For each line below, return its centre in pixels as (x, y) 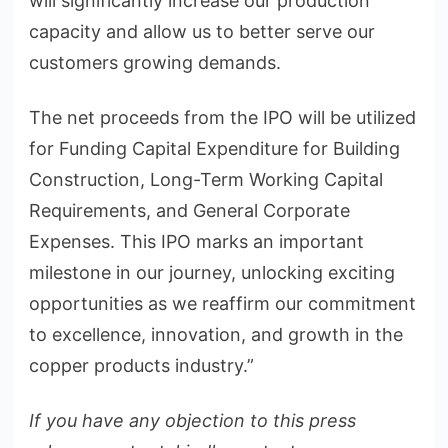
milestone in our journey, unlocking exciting (212, 273)
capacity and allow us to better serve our (202, 32)
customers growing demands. (157, 63)
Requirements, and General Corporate (189, 211)
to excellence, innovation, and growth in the (216, 335)
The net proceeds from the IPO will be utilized (222, 118)
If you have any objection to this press (192, 421)
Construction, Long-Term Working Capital (206, 180)
